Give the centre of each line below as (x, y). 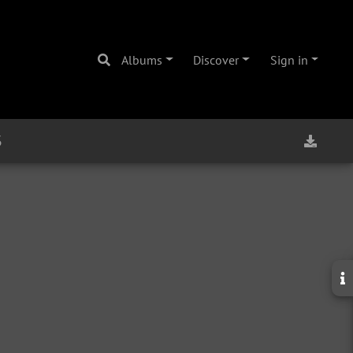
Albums (142, 59)
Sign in (289, 59)
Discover (216, 59)
